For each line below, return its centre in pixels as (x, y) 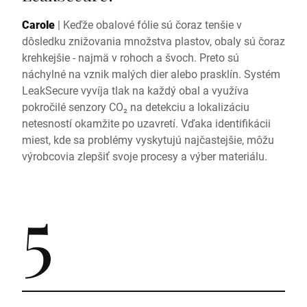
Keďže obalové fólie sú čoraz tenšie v (152, 24)
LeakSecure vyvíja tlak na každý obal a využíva (135, 90)
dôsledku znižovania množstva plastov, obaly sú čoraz (153, 41)
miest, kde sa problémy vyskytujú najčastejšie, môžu (148, 139)
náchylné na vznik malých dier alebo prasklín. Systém (151, 74)
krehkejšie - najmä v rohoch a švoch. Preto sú (131, 57)
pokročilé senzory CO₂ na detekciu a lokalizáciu (136, 107)
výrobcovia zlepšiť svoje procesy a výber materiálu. (145, 156)
